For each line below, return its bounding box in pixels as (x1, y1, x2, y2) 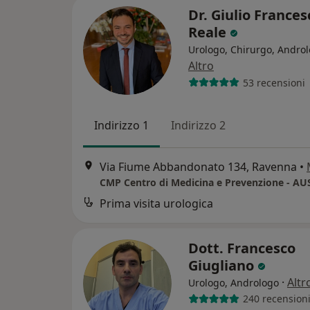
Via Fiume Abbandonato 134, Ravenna (100, 158, 297, 174)
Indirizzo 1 (94, 118, 149, 134)
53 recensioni (242, 75, 305, 89)
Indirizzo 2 (171, 118, 226, 134)
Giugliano (188, 255, 257, 275)
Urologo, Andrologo (188, 275, 279, 289)
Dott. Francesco (188, 238, 295, 257)
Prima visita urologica (100, 195, 213, 211)
